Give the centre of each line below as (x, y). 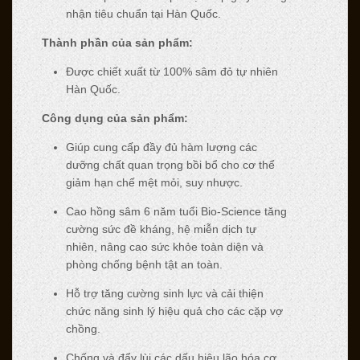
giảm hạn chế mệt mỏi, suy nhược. (154, 183)
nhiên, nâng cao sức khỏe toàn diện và (164, 247)
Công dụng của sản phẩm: (115, 119)
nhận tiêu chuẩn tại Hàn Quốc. (143, 14)
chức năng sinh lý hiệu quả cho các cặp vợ (174, 311)
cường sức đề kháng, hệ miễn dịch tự (161, 229)
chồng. (83, 329)
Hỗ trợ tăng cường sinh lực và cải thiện (164, 294)
